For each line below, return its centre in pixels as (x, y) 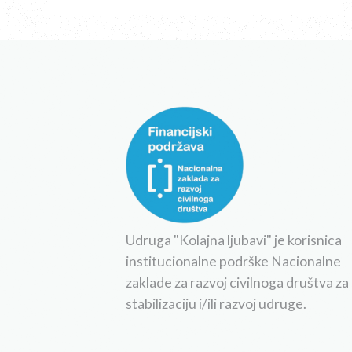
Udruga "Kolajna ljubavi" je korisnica (233, 240)
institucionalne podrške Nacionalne (233, 261)
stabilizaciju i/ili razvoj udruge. (216, 303)
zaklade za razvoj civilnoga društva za (237, 282)
